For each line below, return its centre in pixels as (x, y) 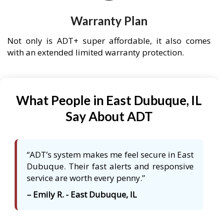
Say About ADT (109, 117)
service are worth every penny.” (86, 178)
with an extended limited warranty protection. (96, 53)
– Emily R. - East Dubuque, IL (82, 195)
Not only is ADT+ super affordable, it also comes (109, 41)
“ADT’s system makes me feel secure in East (110, 155)
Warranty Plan (109, 21)
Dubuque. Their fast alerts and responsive (110, 166)
